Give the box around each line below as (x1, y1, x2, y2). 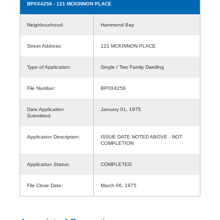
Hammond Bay (101, 22, 140, 27)
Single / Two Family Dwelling (101, 64, 164, 70)
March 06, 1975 (101, 182, 137, 188)
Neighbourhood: (27, 22, 64, 27)
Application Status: (27, 161, 70, 167)
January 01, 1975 (101, 106, 141, 112)
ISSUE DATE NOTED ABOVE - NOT (101, 134, 182, 139)
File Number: (27, 85, 55, 91)
